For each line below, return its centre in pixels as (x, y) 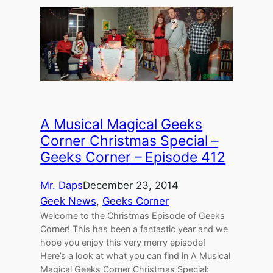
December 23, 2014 (131, 186)
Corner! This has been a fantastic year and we (134, 229)
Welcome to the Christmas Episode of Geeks (133, 216)
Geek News (69, 201)
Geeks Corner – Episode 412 (133, 158)
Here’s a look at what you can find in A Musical (136, 256)
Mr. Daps (62, 186)
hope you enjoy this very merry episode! (123, 243)
